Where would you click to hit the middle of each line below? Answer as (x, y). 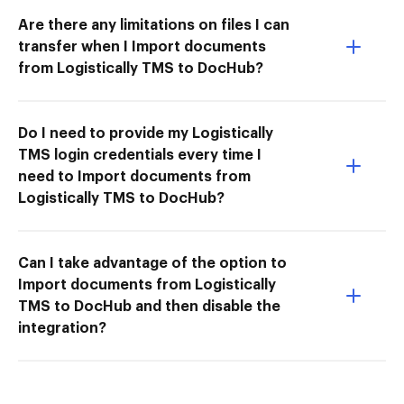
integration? (62, 328)
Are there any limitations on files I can (154, 25)
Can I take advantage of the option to (152, 263)
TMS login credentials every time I (140, 155)
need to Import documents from (134, 176)
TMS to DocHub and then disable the (149, 306)
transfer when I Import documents (142, 46)
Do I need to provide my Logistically (146, 133)
